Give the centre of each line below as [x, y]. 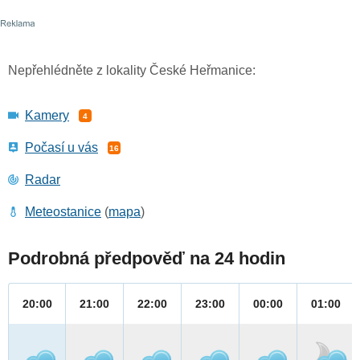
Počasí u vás [61, 148]
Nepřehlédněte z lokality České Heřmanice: [132, 71]
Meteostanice [63, 212]
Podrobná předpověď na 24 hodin [147, 259]
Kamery [47, 116]
